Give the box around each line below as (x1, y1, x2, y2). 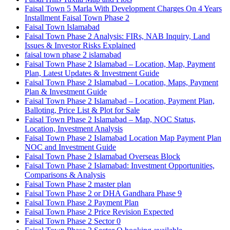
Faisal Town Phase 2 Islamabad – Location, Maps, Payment (25, 78, 218, 87)
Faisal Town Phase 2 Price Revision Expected (25, 207, 174, 217)
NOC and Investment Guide (25, 143, 116, 152)
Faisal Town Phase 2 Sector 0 (25, 217, 121, 226)
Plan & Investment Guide (25, 87, 107, 97)
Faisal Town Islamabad (25, 23, 100, 32)
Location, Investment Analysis (25, 124, 123, 133)
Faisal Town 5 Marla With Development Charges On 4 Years (25, 4, 222, 13)
